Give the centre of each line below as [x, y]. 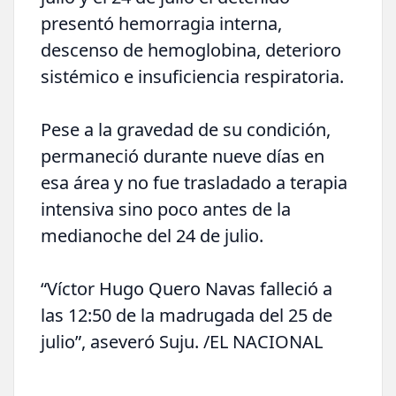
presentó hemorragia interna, [161, 23]
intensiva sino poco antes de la [166, 209]
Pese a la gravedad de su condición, [186, 129]
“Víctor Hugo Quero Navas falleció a [187, 288]
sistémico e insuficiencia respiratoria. [192, 76]
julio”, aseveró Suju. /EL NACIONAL [182, 341]
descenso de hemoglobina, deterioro [191, 49]
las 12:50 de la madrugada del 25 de [187, 315]
